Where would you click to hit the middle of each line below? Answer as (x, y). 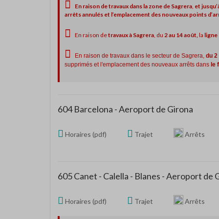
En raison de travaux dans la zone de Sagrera (133, 6)
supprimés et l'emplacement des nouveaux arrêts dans (138, 65)
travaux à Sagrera (131, 35)
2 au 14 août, (181, 35)
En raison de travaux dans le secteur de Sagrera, (140, 56)
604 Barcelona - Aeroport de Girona (125, 109)
